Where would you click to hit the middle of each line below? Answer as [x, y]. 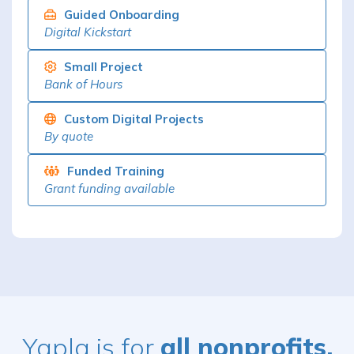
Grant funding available [109, 188]
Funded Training [116, 171]
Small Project [104, 66]
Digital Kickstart [88, 32]
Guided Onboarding [122, 14]
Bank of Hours [83, 84]
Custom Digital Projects [134, 119]
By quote [69, 136]
